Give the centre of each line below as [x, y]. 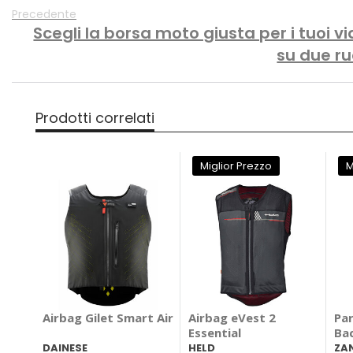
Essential [215, 333]
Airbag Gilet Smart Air [108, 318]
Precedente [44, 15]
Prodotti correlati [95, 118]
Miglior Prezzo [236, 166]
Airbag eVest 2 [232, 318]
